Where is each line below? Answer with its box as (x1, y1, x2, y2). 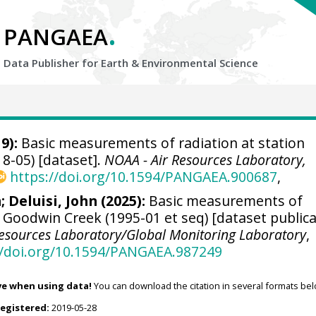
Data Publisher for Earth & (4, 56, 142, 70)
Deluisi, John (8, 190, 98, 210)
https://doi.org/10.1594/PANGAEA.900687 (9, 167, 277, 186)
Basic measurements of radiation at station (17, 133, 305, 152)
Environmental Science (142, 56, 258, 70)
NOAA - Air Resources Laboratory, (104, 150, 307, 169)
